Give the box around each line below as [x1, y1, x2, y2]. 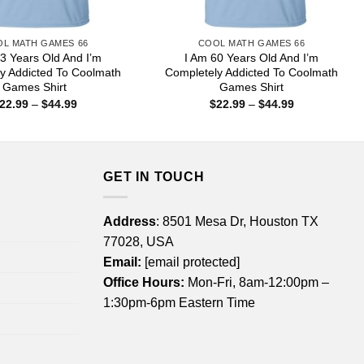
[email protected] [145, 254, 240, 269]
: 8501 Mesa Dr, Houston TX [156, 214, 318, 228]
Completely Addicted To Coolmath [165, 66, 339, 80]
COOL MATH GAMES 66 [197, 38, 305, 49]
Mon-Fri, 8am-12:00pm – [184, 275, 329, 289]
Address [103, 214, 156, 228]
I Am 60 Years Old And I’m [184, 51, 319, 65]
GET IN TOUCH [103, 170, 205, 184]
